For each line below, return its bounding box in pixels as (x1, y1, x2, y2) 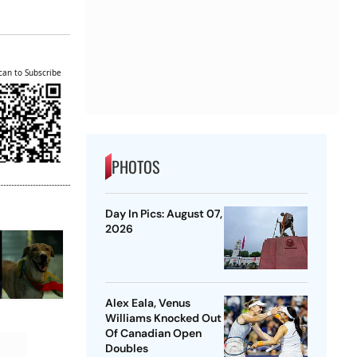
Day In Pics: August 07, (104, 206, 222, 222)
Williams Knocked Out (104, 311, 222, 326)
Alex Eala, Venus (104, 296, 190, 311)
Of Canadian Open (104, 326, 202, 341)
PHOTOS (111, 155, 159, 179)
